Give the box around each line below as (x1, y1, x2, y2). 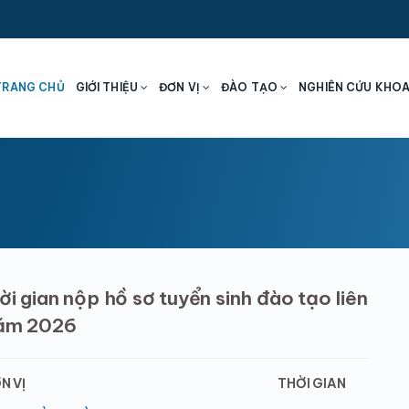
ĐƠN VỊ (159, 80, 204, 94)
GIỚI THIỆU (75, 80, 142, 94)
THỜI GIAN (278, 375, 346, 392)
